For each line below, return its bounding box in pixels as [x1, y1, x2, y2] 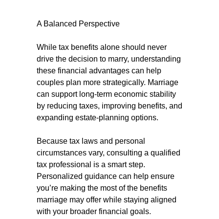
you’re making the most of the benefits [37, 184, 167, 192]
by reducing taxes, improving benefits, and [37, 102, 182, 110]
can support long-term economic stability [37, 90, 176, 98]
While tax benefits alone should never [37, 43, 167, 51]
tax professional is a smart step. [37, 160, 145, 169]
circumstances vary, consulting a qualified [37, 149, 180, 157]
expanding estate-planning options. [37, 113, 158, 122]
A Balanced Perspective [37, 20, 120, 28]
